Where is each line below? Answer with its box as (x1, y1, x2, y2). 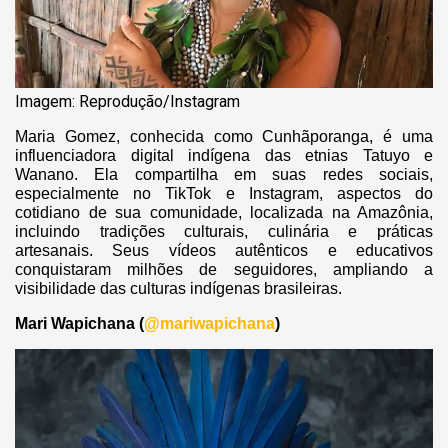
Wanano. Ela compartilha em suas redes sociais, (15, 165, 433, 183)
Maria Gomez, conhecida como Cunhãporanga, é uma (15, 127, 433, 145)
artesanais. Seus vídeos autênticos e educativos (15, 241, 433, 259)
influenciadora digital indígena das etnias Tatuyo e (15, 146, 433, 164)
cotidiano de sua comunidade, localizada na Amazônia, (15, 203, 433, 221)
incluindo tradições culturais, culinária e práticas (15, 222, 433, 240)
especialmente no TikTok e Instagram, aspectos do (15, 184, 433, 202)
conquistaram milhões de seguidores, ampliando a (15, 260, 433, 278)
